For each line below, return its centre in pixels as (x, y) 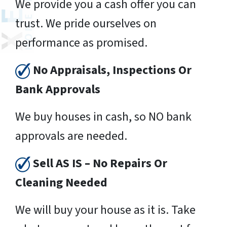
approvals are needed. (71, 136)
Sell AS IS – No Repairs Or (99, 163)
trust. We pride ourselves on (86, 23)
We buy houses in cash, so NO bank (103, 117)
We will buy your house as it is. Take (105, 210)
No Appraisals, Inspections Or (112, 70)
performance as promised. (81, 43)
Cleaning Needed (61, 182)
